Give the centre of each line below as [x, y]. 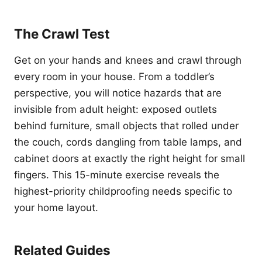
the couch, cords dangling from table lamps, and [128, 142]
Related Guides [62, 250]
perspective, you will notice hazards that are [118, 93]
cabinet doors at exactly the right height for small [130, 158]
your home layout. [56, 208]
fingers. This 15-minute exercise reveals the [117, 175]
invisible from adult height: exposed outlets [116, 109]
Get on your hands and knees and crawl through [128, 60]
